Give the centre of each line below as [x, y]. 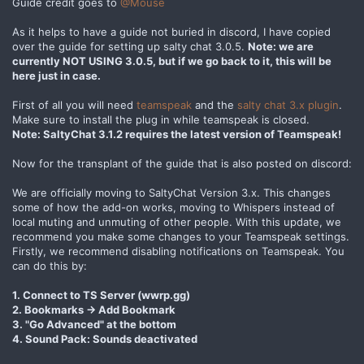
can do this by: [50, 265]
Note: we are [281, 46]
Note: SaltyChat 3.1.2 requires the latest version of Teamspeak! [177, 134]
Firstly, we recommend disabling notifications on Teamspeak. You [178, 251]
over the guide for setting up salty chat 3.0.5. [130, 46]
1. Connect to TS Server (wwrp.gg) [101, 295]
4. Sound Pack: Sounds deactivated [105, 338]
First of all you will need [74, 104]
